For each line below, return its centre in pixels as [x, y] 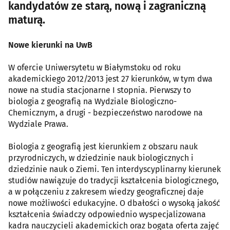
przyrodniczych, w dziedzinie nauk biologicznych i [101, 158]
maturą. [27, 20]
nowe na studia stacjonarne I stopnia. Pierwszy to [100, 90]
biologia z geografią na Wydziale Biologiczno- [92, 101]
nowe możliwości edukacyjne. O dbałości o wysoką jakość [114, 203]
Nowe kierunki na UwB [50, 45]
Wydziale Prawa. [38, 124]
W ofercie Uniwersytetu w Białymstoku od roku [94, 67]
